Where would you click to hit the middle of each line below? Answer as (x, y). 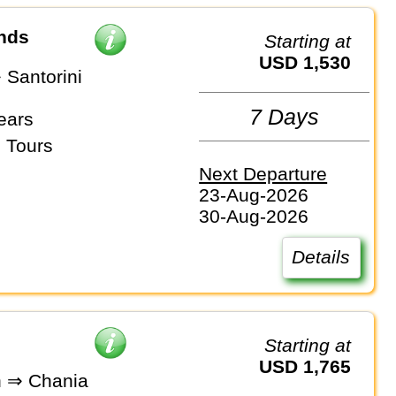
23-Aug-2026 (254, 195)
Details (321, 257)
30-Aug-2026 (254, 217)
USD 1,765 (312, 366)
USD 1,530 (312, 62)
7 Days (285, 116)
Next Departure (263, 174)
